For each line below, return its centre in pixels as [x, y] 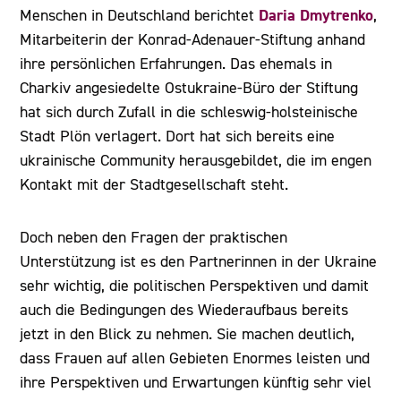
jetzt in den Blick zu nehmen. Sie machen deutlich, [188, 334]
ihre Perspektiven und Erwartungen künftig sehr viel [196, 382]
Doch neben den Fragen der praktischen [154, 237]
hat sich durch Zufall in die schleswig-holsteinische [189, 112]
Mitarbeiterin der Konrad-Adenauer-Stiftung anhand [193, 39]
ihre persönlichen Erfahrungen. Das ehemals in [176, 64]
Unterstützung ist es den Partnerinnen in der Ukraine [199, 261]
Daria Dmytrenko [316, 15]
